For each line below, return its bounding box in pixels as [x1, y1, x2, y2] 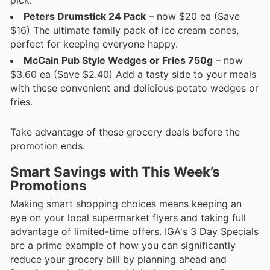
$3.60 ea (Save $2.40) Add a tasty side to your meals [10, 67, 256, 80]
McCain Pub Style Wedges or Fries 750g [24, 54, 213, 66]
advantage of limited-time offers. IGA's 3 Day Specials [10, 225, 259, 238]
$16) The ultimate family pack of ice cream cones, [10, 24, 239, 36]
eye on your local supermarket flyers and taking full [10, 212, 246, 224]
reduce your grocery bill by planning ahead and [10, 253, 227, 266]
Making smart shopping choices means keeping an [10, 198, 242, 210]
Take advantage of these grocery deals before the [10, 125, 240, 138]
